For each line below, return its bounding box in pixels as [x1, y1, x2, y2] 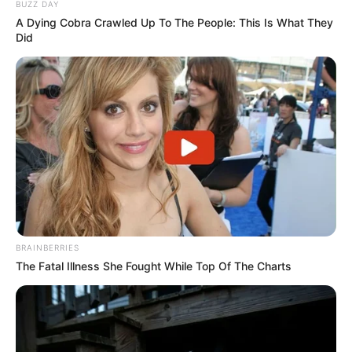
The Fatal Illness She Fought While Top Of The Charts [16, 259, 291, 273]
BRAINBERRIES [16, 243, 79, 253]
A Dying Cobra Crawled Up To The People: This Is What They [16, 15, 333, 29]
